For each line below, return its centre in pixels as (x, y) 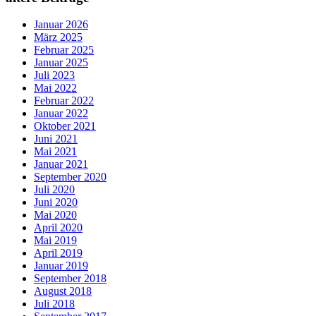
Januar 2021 (61, 164)
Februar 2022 (64, 101)
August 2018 (63, 291)
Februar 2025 (64, 50)
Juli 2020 (54, 190)
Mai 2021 (55, 152)
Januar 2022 (61, 114)
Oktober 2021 (65, 126)
